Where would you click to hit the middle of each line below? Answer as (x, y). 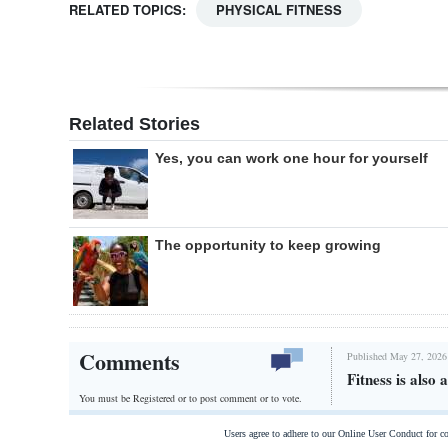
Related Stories (134, 124)
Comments (129, 362)
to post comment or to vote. (245, 397)
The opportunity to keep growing (268, 245)
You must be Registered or (134, 397)
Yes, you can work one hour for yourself (291, 158)
